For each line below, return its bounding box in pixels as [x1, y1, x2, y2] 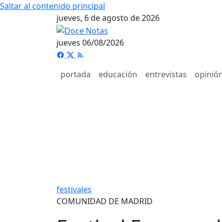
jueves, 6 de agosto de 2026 [56, 12, 160, 23]
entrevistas [145, 68, 187, 80]
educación [99, 68, 137, 80]
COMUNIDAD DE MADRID [56, 195, 153, 207]
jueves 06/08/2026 [56, 37, 124, 48]
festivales [56, 183, 92, 195]
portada [60, 68, 91, 80]
